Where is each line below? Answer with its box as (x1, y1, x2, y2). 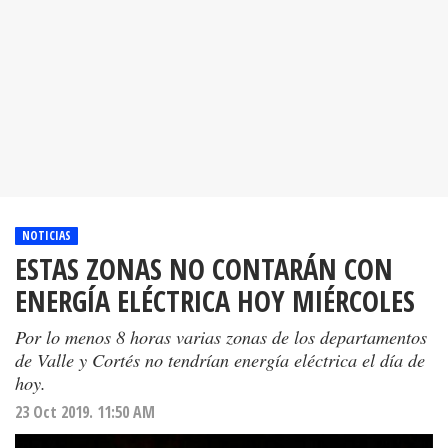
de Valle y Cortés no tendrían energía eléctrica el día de (15, 347, 425, 373)
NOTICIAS (22, 227, 71, 245)
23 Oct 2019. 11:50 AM (15, 401, 155, 424)
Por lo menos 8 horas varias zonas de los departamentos (15, 324, 427, 350)
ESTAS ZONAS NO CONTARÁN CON (15, 249, 393, 289)
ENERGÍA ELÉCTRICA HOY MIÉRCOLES (15, 281, 415, 321)
